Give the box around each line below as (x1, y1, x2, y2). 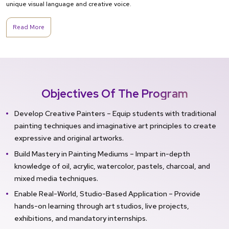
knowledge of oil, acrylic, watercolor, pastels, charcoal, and (14, 161, 210, 171)
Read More (13, 23, 44, 32)
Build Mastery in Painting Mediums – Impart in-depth (14, 148, 190, 158)
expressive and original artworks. (14, 133, 124, 143)
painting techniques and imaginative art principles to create (14, 121, 216, 131)
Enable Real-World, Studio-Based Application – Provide (14, 189, 200, 199)
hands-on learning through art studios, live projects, (14, 201, 189, 211)
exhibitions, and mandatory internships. (14, 213, 147, 223)
